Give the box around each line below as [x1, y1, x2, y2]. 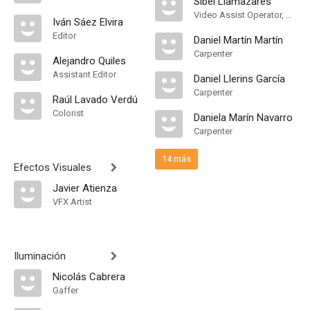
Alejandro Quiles [53, 55, 126, 67]
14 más [162, 154, 191, 164]
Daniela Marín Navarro [194, 111, 293, 124]
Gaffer [53, 285, 78, 295]
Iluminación [14, 250, 66, 262]
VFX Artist [53, 197, 92, 207]
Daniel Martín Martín [194, 34, 283, 46]
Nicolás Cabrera [53, 271, 125, 283]
